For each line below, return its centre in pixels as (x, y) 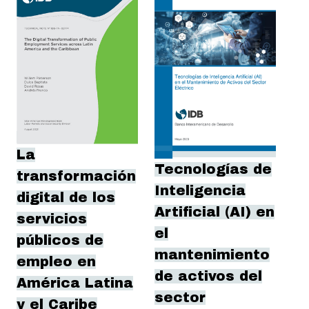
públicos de (60, 240)
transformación (76, 176)
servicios (52, 219)
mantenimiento (212, 255)
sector (180, 298)
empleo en (56, 261)
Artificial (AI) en (215, 212)
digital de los (66, 197)
